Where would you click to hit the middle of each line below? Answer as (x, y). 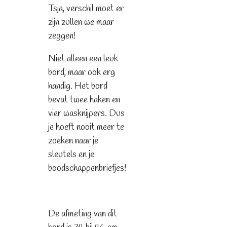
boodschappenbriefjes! (87, 168)
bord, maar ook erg (81, 73)
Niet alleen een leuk (83, 59)
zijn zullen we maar (81, 23)
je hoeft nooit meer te (86, 127)
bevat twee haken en (84, 100)
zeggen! (62, 36)
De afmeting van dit (82, 214)
